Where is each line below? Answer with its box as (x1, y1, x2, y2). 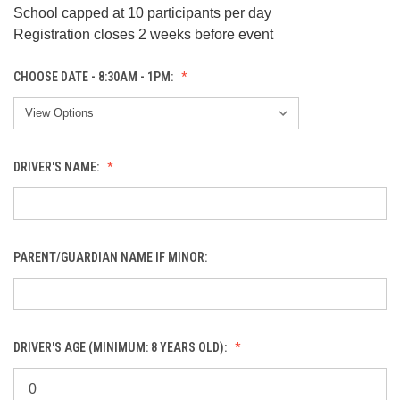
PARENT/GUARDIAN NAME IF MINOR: (13, 249, 210, 264)
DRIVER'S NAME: (13, 159, 102, 174)
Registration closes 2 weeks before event (13, 26, 273, 42)
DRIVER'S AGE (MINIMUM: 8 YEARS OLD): (13, 339, 229, 354)
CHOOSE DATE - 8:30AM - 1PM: (13, 69, 176, 84)
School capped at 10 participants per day (13, 4, 271, 21)
